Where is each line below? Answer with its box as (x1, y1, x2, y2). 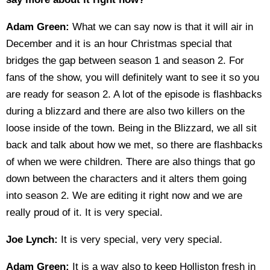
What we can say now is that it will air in (69, 21, 253, 33)
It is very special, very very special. (58, 234, 222, 245)
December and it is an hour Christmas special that (6, 38, 232, 49)
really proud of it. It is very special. (6, 207, 163, 218)
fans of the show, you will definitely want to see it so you (6, 72, 259, 83)
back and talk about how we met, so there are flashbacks (6, 139, 263, 151)
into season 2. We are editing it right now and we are (6, 190, 242, 201)
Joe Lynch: (6, 234, 58, 245)
